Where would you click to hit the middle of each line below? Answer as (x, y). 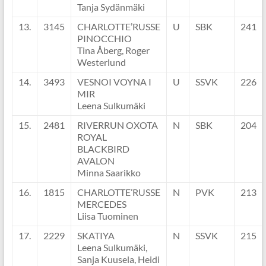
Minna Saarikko (109, 173)
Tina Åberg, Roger (113, 50)
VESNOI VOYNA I (114, 82)
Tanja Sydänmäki (111, 7)
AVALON (96, 161)
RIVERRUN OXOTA (117, 125)
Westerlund (101, 62)
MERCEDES (102, 204)
